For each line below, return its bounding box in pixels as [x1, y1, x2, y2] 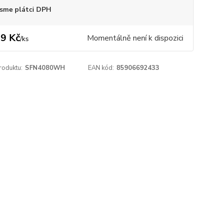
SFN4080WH [24, 64, 65, 72]
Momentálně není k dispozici [87, 33, 183, 44]
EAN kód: [88, 64, 114, 72]
